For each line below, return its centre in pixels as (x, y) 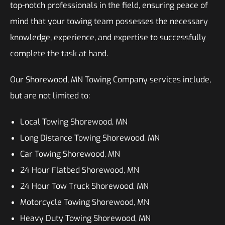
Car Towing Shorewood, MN (70, 154)
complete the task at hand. (59, 53)
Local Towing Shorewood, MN (74, 122)
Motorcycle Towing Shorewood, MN (85, 202)
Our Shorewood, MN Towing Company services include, (110, 80)
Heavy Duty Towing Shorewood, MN (85, 218)
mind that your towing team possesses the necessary (109, 21)
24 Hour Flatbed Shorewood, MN (80, 170)
